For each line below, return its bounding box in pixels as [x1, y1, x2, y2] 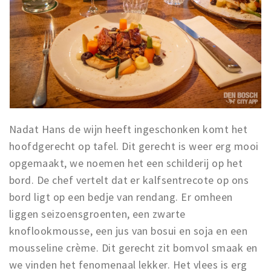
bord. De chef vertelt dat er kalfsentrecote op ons [9, 172, 249, 187]
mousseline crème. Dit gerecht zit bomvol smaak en [9, 240, 258, 255]
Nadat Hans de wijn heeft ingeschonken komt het [9, 122, 248, 136]
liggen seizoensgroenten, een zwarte [9, 206, 186, 221]
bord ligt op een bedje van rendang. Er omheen [9, 189, 233, 204]
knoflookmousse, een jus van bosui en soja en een [9, 223, 248, 238]
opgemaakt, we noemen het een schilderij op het [9, 155, 243, 170]
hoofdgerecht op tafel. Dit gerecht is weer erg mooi [9, 139, 259, 153]
